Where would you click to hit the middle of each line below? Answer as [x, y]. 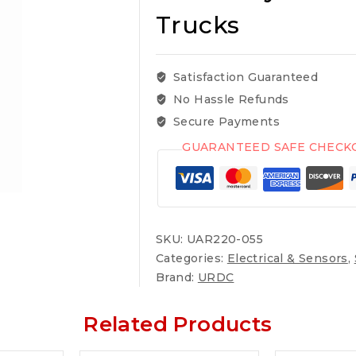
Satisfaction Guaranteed [244, 77]
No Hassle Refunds [229, 99]
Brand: [177, 277]
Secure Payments [224, 122]
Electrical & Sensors [287, 258]
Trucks [198, 25]
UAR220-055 [225, 239]
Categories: [192, 258]
